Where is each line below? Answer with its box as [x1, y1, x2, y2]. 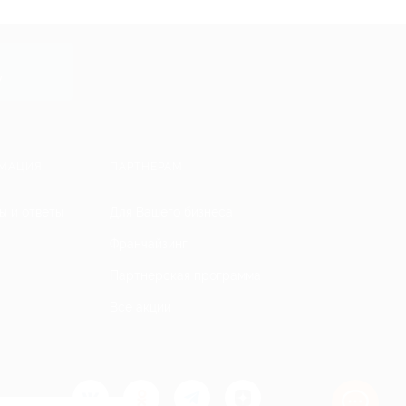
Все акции [110, 300, 171, 314]
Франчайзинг [110, 237, 188, 251]
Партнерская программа [110, 268, 261, 283]
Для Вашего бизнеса [110, 205, 233, 219]
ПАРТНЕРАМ [110, 160, 183, 173]
